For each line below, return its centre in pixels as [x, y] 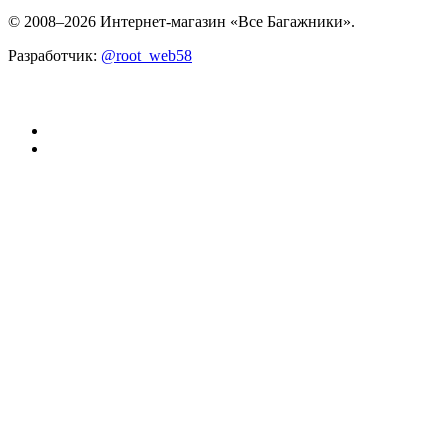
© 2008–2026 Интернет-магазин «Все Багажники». [181, 22]
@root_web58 [146, 56]
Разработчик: [54, 56]
